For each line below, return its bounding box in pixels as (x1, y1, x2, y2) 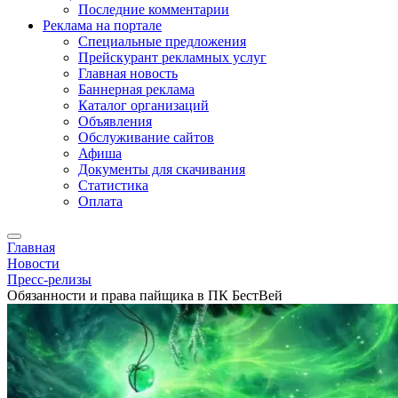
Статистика (78, 178, 148, 193)
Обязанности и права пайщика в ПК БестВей (7, 288, 283, 303)
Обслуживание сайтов (78, 130, 214, 145)
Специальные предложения (78, 34, 246, 49)
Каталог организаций (78, 98, 209, 113)
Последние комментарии (78, 2, 229, 17)
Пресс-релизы (7, 272, 92, 287)
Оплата (78, 194, 123, 209)
